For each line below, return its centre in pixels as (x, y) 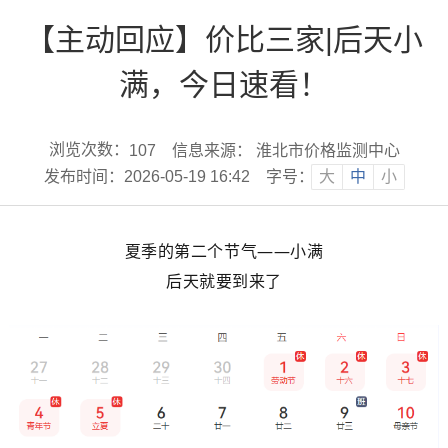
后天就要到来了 (224, 281)
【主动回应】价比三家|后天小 (224, 40)
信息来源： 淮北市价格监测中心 (285, 150)
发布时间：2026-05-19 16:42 (146, 177)
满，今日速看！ (224, 85)
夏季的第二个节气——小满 (224, 251)
